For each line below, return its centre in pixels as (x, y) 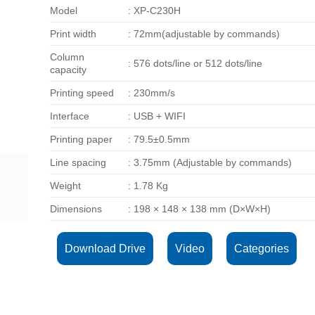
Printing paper (81, 139)
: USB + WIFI (157, 116)
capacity (68, 69)
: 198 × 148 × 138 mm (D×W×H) (200, 208)
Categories (262, 248)
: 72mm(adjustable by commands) (204, 33)
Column (67, 57)
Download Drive (105, 248)
